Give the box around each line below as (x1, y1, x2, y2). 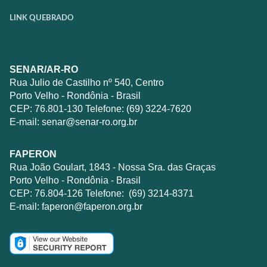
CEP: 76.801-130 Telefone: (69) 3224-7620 (10, 103, 191, 114)
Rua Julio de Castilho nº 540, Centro (10, 77, 164, 88)
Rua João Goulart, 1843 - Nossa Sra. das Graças (10, 162, 216, 172)
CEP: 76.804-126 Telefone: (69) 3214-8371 (10, 188, 194, 198)
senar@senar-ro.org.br (42, 116, 137, 127)
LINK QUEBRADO (10, 14, 74, 22)
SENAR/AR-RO (10, 64, 78, 74)
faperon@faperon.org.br (42, 201, 142, 212)
